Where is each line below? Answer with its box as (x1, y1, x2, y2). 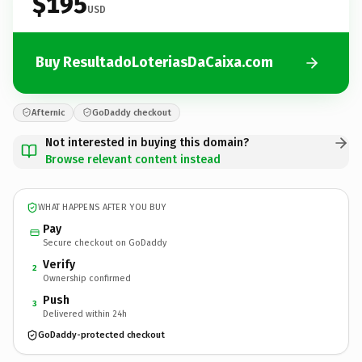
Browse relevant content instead (45, 152, 221, 166)
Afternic (32, 107, 65, 118)
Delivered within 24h (43, 308, 127, 319)
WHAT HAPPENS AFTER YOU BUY (38, 202, 166, 213)
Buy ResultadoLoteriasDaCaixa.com (36, 53, 273, 71)
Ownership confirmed (43, 272, 131, 284)
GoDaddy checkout (92, 107, 171, 118)
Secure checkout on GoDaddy (43, 237, 166, 248)
